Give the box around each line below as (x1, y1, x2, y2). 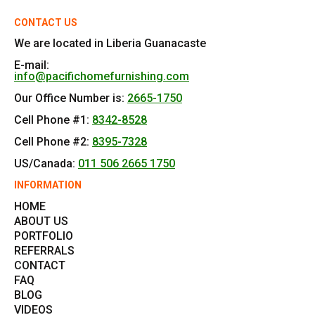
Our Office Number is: (14, 91, 127, 105)
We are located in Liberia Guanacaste (14, 36, 206, 50)
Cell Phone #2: (14, 134, 92, 148)
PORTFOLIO (14, 229, 73, 243)
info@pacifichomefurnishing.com (14, 69, 189, 83)
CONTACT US (14, 16, 77, 28)
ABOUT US (14, 214, 68, 228)
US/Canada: (14, 156, 78, 170)
